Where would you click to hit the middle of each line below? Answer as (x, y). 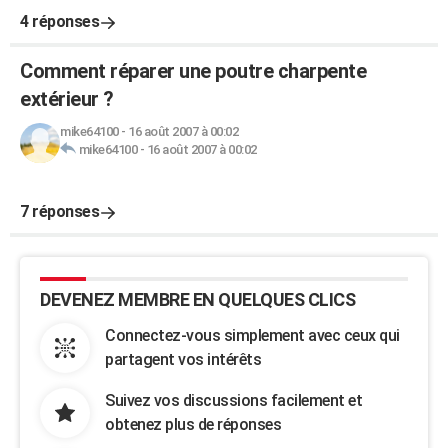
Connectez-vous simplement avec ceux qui (252, 335)
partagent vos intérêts (183, 359)
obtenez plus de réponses (193, 424)
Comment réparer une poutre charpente (193, 71)
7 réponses (59, 211)
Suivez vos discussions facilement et (233, 400)
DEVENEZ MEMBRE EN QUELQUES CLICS (197, 299)
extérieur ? (67, 99)
